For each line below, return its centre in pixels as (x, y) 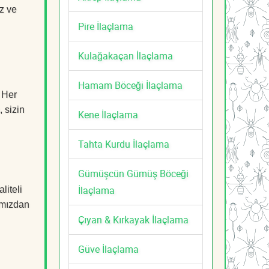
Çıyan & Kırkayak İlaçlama (133, 219)
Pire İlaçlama (106, 26)
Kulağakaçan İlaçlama (125, 56)
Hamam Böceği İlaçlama (130, 85)
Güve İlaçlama (108, 249)
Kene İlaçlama (108, 114)
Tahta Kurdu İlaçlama (124, 144)
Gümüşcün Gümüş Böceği (133, 173)
